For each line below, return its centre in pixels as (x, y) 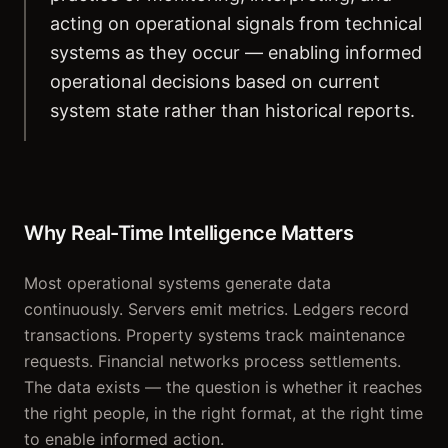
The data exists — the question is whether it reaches (223, 387)
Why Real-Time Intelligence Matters (188, 233)
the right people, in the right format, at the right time (223, 413)
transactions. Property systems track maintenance (214, 335)
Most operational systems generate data (177, 283)
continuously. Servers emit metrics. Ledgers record (216, 309)
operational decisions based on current (215, 81)
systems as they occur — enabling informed (236, 52)
